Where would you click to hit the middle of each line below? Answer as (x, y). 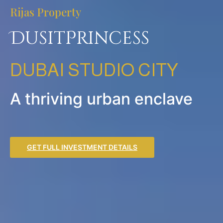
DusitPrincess (80, 38)
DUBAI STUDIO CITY (94, 70)
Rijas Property (46, 12)
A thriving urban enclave (101, 99)
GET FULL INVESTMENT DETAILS (82, 147)
